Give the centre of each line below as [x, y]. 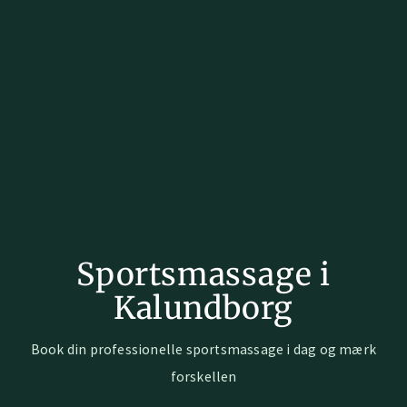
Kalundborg [203, 308]
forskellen [203, 376]
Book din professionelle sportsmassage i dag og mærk [203, 349]
